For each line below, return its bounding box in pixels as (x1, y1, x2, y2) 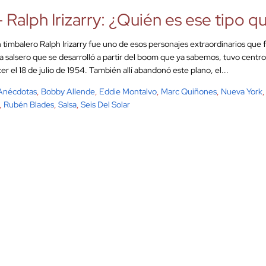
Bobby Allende (41, 86, 95, 97)
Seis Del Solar (81, 99, 130, 110)
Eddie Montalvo (99, 86, 157, 97)
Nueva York (221, 86, 262, 97)
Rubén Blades (4, 99, 54, 110)
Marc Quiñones (161, 86, 217, 97)
